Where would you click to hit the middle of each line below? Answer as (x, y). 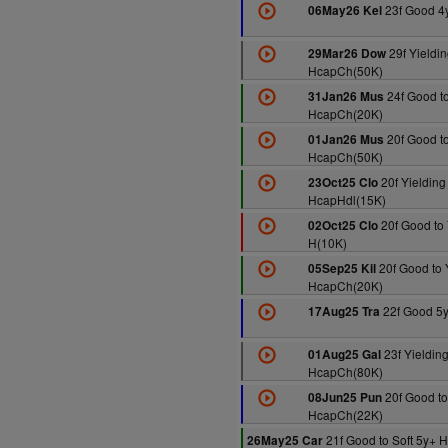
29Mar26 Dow (346, 53)
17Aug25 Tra (343, 311)
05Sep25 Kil (341, 268)
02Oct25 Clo (342, 225)
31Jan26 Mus (345, 96)
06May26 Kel (344, 10)
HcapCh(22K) (345, 414)
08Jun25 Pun (344, 397)
